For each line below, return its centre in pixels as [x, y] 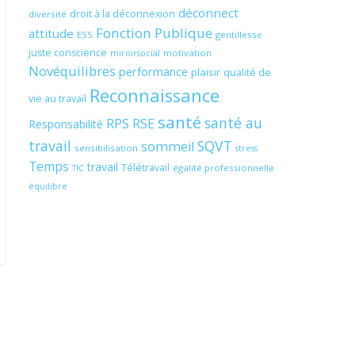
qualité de [247, 72]
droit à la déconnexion [122, 13]
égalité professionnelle [223, 167]
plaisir [206, 72]
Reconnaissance [155, 95]
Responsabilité [66, 124]
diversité [48, 13]
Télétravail [145, 167]
